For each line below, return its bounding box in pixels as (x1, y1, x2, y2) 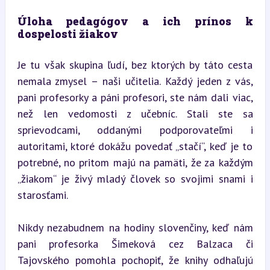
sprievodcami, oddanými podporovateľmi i (17, 122, 253, 137)
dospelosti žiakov (17, 26, 118, 41)
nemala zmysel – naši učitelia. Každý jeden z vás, (17, 74, 253, 88)
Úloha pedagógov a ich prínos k (17, 13, 253, 28)
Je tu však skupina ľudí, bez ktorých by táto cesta (17, 57, 253, 72)
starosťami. (17, 187, 68, 202)
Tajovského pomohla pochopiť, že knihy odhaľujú (17, 253, 253, 267)
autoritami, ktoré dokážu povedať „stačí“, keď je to (17, 139, 253, 153)
